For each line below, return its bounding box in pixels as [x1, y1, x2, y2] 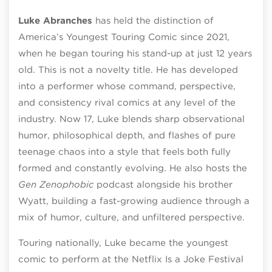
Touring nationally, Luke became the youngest [18, 237, 228, 248]
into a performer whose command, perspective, [18, 80, 236, 92]
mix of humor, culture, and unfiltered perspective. [18, 211, 245, 223]
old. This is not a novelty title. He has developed [18, 64, 238, 75]
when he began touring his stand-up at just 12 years [18, 47, 252, 59]
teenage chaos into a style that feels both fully [18, 146, 231, 157]
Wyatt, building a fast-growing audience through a [18, 195, 250, 206]
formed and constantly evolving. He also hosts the [18, 162, 247, 174]
